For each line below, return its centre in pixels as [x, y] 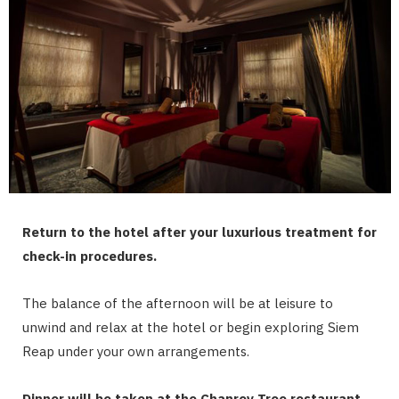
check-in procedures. [90, 256]
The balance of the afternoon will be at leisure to [178, 304]
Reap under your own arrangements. [136, 352]
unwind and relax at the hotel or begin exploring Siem [191, 328]
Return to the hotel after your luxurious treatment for [199, 232]
